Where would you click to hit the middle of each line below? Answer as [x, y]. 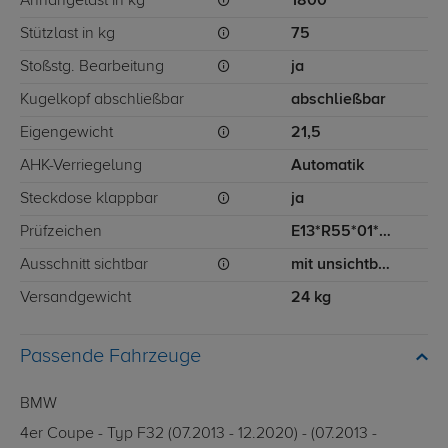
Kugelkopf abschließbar [102, 100]
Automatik [328, 166]
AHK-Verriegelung [81, 166]
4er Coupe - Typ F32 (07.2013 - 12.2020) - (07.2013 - [198, 434]
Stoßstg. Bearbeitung [92, 67]
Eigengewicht [66, 133]
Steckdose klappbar [89, 199]
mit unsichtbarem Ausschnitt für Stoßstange [384, 265]
